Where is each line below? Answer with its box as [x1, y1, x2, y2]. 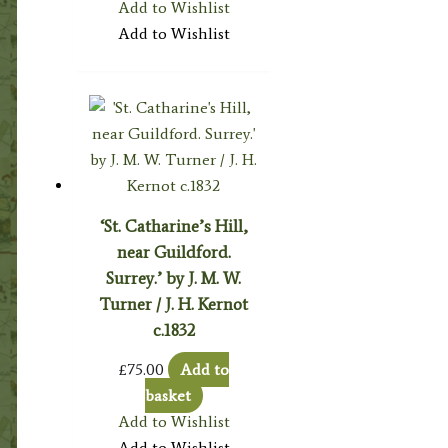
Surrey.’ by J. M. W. [106, 267, 242, 288]
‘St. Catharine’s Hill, [99, 215, 248, 236]
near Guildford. [116, 241, 231, 262]
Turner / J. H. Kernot [99, 293, 249, 314]
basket [144, 385, 191, 405]
